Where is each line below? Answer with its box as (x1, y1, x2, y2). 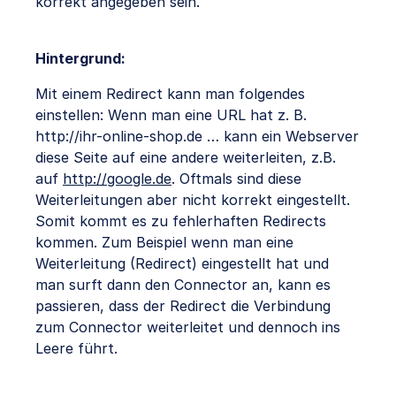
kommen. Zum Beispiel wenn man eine (35, 232, 293, 251)
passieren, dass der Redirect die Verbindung (35, 296, 331, 315)
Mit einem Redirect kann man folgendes (35, 84, 305, 103)
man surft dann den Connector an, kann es (35, 275, 331, 293)
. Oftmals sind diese (171, 169, 301, 187)
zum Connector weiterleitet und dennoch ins (35, 317, 340, 336)
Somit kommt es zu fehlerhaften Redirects (35, 211, 326, 230)
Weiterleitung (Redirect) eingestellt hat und (35, 254, 329, 272)
